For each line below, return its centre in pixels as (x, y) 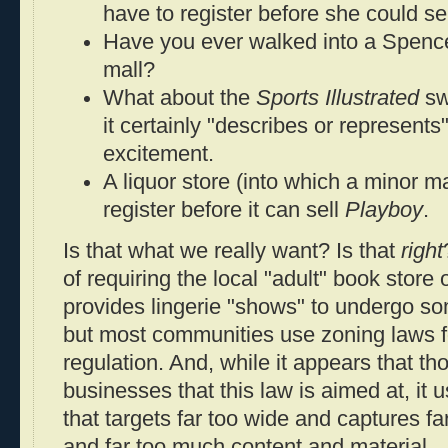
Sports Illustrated (337, 98)
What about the (179, 98)
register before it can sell (224, 210)
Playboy (384, 210)
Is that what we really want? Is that (232, 250)
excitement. (158, 154)
